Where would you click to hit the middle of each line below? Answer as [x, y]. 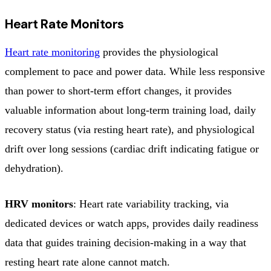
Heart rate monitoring [52, 52]
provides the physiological [159, 52]
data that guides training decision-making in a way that [126, 242]
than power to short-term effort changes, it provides [118, 90]
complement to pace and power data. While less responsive [135, 71]
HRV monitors [39, 204]
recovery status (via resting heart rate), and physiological [130, 129]
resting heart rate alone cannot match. [87, 262]
